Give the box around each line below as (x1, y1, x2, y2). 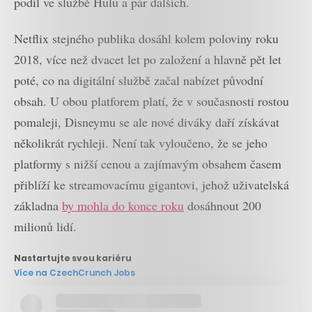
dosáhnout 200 (184, 197, 261, 214)
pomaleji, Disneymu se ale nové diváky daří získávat (14, 114, 279, 131)
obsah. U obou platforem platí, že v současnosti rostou (14, 93, 289, 110)
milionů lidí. (14, 218, 77, 235)
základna (14, 197, 62, 214)
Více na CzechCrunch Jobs (14, 266, 135, 279)
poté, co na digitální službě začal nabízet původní (14, 72, 263, 89)
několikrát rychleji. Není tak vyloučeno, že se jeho (14, 134, 267, 152)
